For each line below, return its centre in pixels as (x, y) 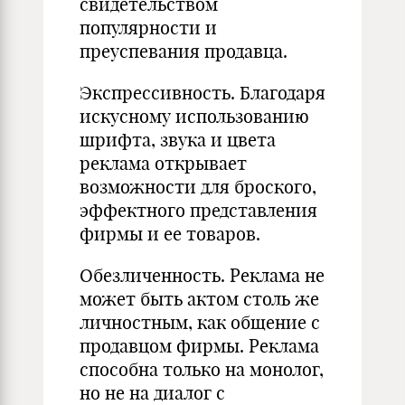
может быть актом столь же (199, 299)
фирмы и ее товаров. (170, 234)
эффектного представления (198, 210)
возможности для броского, (198, 187)
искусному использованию (194, 116)
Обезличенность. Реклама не (202, 275)
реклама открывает (163, 163)
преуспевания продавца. (184, 51)
